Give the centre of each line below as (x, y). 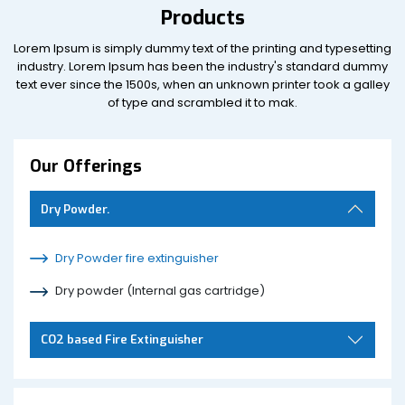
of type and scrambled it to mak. (202, 103)
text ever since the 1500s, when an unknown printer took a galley (202, 85)
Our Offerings (86, 166)
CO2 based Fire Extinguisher (122, 340)
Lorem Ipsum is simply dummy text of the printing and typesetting (202, 48)
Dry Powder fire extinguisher (137, 258)
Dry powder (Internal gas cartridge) (160, 291)
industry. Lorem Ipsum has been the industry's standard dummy (202, 66)
